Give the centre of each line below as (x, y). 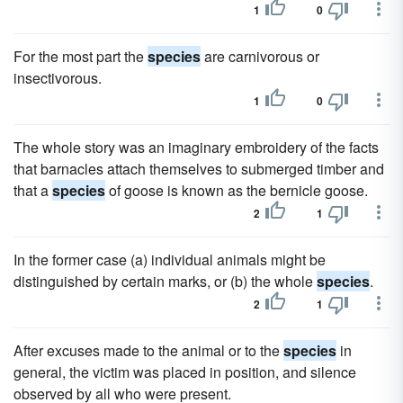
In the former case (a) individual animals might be (170, 260)
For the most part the (81, 56)
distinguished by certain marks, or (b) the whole (165, 281)
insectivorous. (58, 78)
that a (33, 190)
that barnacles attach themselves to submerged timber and (199, 169)
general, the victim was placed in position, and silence (185, 372)
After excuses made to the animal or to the (148, 350)
